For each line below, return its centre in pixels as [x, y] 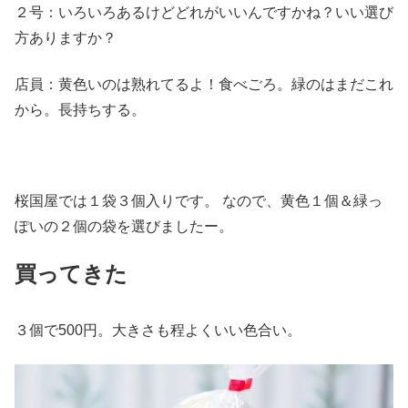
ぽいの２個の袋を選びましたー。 [127, 227]
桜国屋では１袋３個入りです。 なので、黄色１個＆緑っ [199, 201]
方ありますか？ [66, 38]
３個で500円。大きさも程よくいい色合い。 [158, 331]
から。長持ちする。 [87, 109]
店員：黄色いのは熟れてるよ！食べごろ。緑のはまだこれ [204, 84]
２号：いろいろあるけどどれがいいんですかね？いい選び [204, 13]
